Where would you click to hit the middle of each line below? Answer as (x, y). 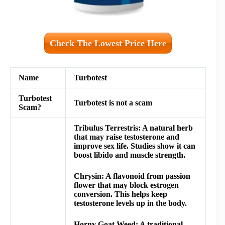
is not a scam (130, 102)
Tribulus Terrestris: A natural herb (133, 128)
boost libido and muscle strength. (130, 155)
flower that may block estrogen (126, 185)
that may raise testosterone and (127, 137)
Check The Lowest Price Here (108, 43)
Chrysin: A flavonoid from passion (132, 176)
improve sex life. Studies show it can (135, 146)
